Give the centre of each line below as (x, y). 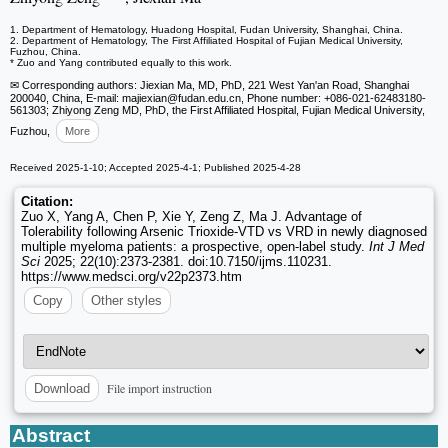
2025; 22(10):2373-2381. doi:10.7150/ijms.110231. (186, 261)
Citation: (47, 201)
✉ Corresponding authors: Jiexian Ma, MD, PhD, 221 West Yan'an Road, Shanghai (209, 84)
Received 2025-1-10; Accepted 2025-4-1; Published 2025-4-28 (155, 167)
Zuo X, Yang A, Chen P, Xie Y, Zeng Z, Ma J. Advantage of (191, 216)
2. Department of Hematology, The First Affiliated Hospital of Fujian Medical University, (206, 40)
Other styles (126, 300)
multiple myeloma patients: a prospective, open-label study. (195, 246)
